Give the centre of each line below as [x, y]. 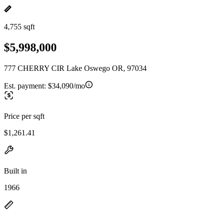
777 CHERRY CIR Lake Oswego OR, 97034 [75, 68]
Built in [15, 171]
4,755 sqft [19, 27]
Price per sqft [24, 116]
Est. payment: [26, 86]
